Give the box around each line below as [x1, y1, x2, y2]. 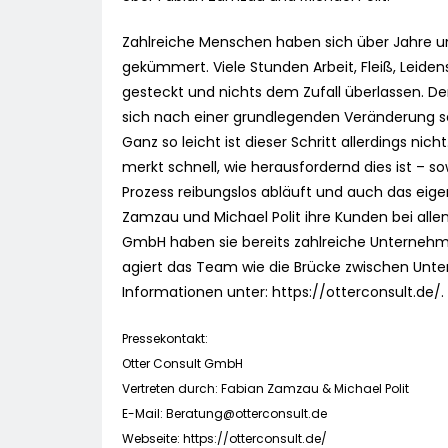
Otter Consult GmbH [122, 355, 243, 373]
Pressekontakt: [122, 330, 208, 348]
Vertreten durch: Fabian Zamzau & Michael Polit [122, 380, 409, 398]
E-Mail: [122, 405, 166, 423]
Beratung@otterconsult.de [166, 405, 327, 423]
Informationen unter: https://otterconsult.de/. [122, 282, 444, 303]
